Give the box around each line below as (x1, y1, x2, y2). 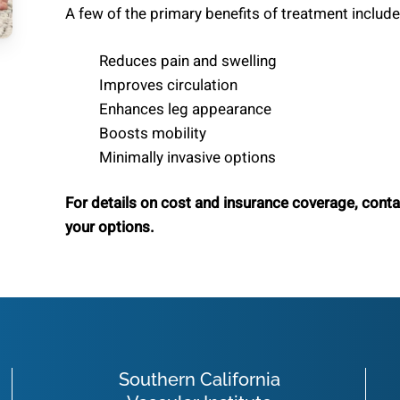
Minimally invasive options (98, 146, 276, 169)
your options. (64, 215, 154, 238)
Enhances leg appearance (98, 97, 271, 121)
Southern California (118, 369, 281, 391)
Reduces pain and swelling (98, 49, 277, 72)
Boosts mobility (98, 121, 206, 145)
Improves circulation (98, 73, 237, 96)
